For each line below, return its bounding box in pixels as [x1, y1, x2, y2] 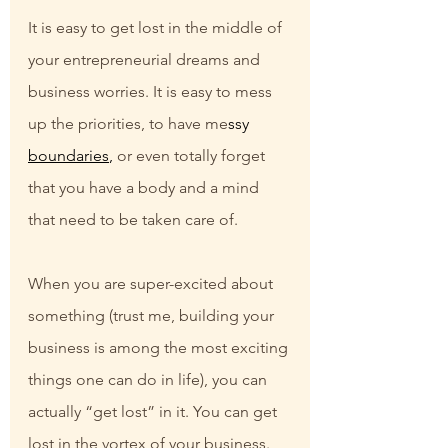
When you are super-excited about [28, 274, 277, 294]
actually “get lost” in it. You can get [28, 402, 281, 422]
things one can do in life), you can [28, 370, 271, 390]
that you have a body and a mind [28, 178, 263, 198]
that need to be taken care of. [28, 210, 238, 230]
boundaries [28, 146, 109, 166]
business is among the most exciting [28, 338, 292, 358]
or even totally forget [113, 146, 269, 166]
